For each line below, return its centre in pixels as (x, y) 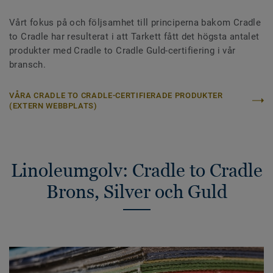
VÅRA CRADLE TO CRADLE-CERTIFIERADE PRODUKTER (116, 96)
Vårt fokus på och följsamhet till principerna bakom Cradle (135, 23)
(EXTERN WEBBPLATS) (53, 106)
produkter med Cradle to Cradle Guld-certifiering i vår (122, 51)
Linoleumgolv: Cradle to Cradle (136, 171)
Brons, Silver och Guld (136, 192)
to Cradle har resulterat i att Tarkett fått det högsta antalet (134, 37)
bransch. (29, 65)
